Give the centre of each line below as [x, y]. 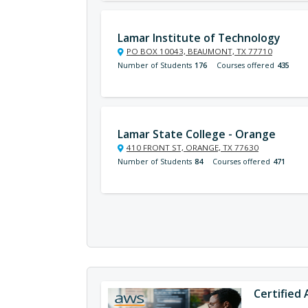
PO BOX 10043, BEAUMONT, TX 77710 [199, 51]
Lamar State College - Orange [197, 134]
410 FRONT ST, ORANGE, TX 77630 [192, 147]
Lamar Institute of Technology [199, 38]
